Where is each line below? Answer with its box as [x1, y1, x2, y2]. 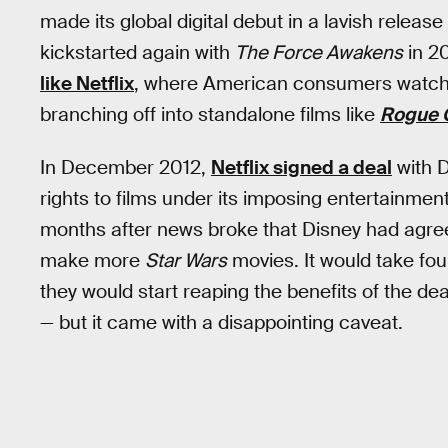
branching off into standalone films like [40, 102, 380, 127]
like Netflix [40, 71, 134, 96]
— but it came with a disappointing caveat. [40, 309, 403, 335]
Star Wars [145, 247, 227, 273]
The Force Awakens [235, 40, 403, 65]
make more [40, 247, 145, 273]
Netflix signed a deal [211, 154, 392, 180]
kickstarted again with [40, 40, 235, 65]
